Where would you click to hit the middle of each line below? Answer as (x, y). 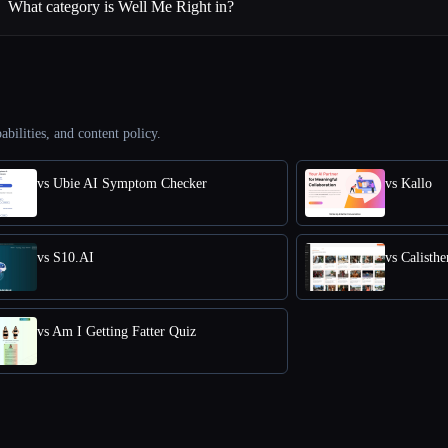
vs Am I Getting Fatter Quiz (116, 331)
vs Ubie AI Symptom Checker (122, 183)
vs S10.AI (65, 257)
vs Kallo (408, 183)
